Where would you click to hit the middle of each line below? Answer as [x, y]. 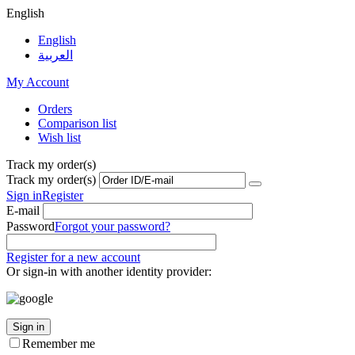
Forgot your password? [113, 226]
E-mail [23, 210]
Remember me [59, 344]
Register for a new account [73, 257]
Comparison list [77, 123]
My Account [38, 82]
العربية [55, 55]
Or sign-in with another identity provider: [109, 271]
